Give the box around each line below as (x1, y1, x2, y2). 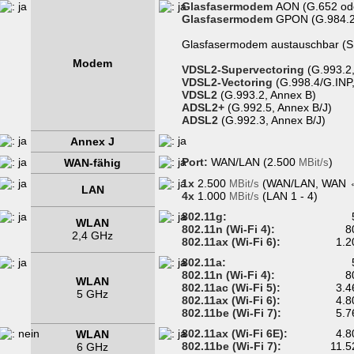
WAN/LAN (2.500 (207, 156, 299, 169)
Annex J (70, 135, 115, 149)
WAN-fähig (64, 156, 122, 170)
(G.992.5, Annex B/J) (224, 101, 332, 115)
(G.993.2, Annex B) (217, 88, 316, 102)
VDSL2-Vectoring (181, 76, 273, 89)
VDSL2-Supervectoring (181, 63, 304, 77)
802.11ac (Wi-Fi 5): (181, 281, 281, 295)
